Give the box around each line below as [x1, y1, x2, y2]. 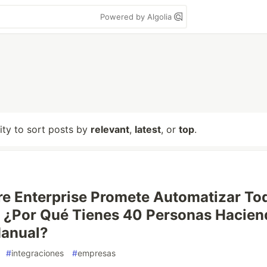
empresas [77, 248, 116, 258]
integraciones [11, 248, 64, 258]
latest [135, 123, 161, 135]
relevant [91, 123, 129, 135]
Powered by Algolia [100, 12, 174, 21]
